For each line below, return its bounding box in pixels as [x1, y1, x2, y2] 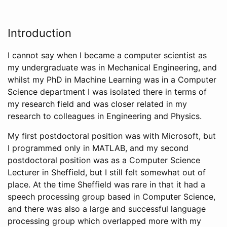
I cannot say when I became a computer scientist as [8, 50, 207, 60]
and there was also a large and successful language [8, 204, 206, 214]
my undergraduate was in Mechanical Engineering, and [8, 62, 217, 72]
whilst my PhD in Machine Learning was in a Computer [8, 74, 216, 85]
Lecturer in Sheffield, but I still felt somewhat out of [8, 167, 206, 177]
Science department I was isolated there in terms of [8, 87, 207, 97]
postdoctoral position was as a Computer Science [8, 155, 200, 165]
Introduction [8, 26, 71, 40]
